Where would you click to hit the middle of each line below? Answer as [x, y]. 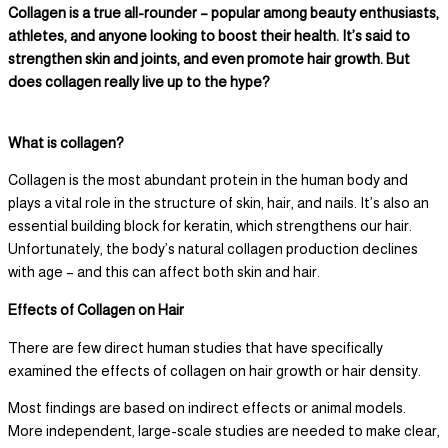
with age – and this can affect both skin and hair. [164, 272]
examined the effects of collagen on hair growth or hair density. [214, 370]
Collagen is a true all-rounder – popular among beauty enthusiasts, [223, 13]
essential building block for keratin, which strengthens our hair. [210, 226]
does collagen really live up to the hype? [139, 82]
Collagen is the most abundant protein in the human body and [208, 180]
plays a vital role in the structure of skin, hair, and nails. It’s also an [218, 203]
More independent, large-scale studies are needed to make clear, [224, 431]
